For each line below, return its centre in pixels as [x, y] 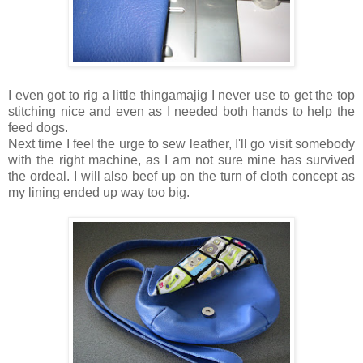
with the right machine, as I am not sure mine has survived [181, 160]
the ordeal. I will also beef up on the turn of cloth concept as [181, 177]
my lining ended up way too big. [99, 193]
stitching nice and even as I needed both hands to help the [181, 112]
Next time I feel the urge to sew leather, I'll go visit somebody [181, 144]
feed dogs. [40, 128]
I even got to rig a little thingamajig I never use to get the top [181, 96]
